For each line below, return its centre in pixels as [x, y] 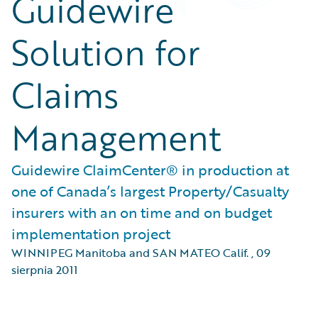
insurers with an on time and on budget [142, 212]
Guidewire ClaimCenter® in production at [150, 170]
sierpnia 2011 [44, 270]
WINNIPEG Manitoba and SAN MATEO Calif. [130, 253]
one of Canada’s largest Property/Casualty [150, 191]
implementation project [91, 234]
